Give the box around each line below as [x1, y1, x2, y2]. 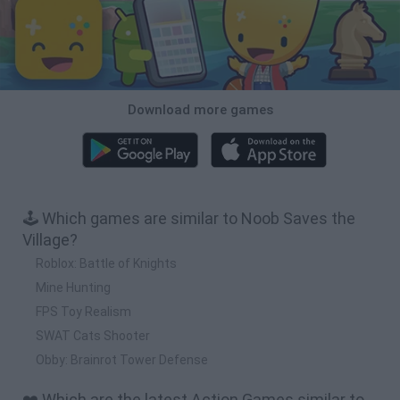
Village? [22, 229, 78, 249]
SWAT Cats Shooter [36, 328, 150, 343]
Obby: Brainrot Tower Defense [36, 352, 208, 367]
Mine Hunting [36, 279, 111, 295]
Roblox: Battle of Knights [36, 255, 177, 271]
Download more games [127, 101, 273, 118]
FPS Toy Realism [36, 304, 131, 319]
